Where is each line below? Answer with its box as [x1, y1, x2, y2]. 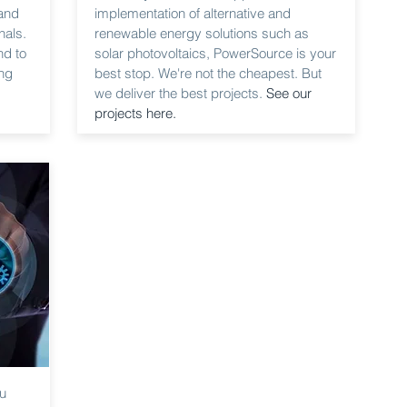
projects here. [94, 104, 176, 122]
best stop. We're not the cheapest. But [94, 65, 322, 82]
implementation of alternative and [94, 5, 291, 22]
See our [266, 84, 312, 102]
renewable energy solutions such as [94, 25, 309, 42]
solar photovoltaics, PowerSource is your [94, 45, 336, 62]
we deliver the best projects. [94, 84, 266, 102]
